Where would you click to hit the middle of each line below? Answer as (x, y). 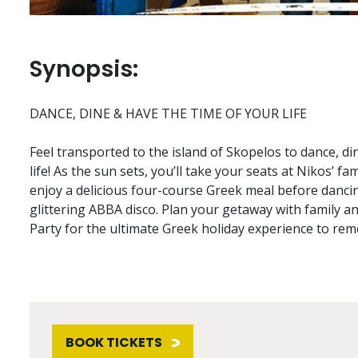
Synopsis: (84, 70)
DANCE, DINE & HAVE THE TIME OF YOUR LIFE (168, 114)
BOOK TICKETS (114, 343)
